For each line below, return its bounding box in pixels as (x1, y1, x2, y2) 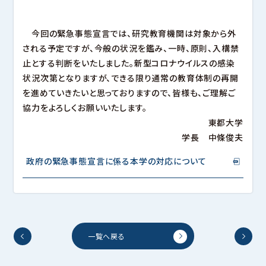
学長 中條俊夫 (182, 131, 243, 143)
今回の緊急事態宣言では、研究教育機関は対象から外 (23, 27, 236, 39)
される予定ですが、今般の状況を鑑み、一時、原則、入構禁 (23, 42, 239, 54)
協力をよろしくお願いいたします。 (23, 101, 147, 113)
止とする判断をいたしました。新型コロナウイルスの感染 (23, 56, 235, 69)
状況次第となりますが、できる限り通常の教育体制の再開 (23, 71, 239, 84)
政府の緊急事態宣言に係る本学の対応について (26, 154, 207, 167)
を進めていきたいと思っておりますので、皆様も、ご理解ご (23, 86, 236, 99)
